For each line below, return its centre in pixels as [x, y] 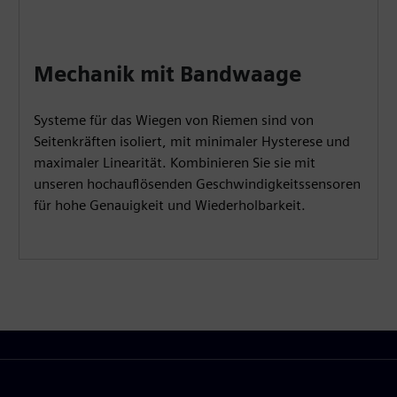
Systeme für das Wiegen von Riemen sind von [174, 120]
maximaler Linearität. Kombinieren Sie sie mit [175, 162]
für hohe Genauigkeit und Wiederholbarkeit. [170, 205]
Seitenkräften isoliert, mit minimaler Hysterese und [192, 141]
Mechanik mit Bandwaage [168, 74]
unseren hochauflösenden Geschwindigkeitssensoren [198, 183]
